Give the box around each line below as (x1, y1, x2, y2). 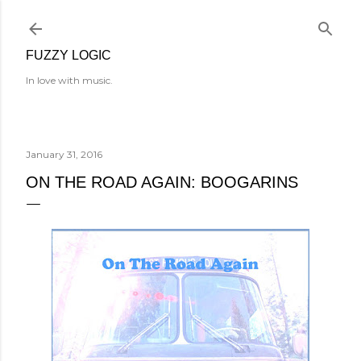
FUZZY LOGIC (26, 48, 111, 62)
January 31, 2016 (26, 148, 102, 160)
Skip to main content (114, 10, 247, 31)
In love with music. (26, 74, 113, 86)
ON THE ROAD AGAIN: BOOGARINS (26, 173, 298, 191)
